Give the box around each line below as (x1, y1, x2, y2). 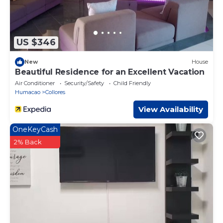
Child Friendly (113, 79, 151, 87)
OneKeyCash (12, 124, 58, 134)
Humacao (15, 88, 40, 96)
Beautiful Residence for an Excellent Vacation (15, 67, 205, 77)
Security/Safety (64, 79, 104, 87)
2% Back (14, 137, 42, 146)
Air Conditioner (15, 79, 55, 87)
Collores (45, 88, 65, 96)
